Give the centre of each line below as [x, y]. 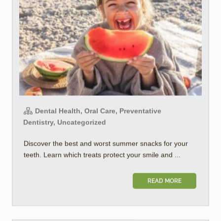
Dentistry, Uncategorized [65, 122]
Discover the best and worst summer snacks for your [106, 143]
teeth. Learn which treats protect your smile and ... [102, 155]
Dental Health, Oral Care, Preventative [97, 111]
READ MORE [165, 181]
